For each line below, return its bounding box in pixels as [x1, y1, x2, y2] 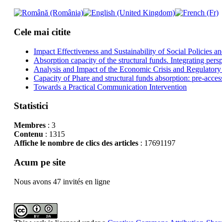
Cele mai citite [13, 27, 70, 38]
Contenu [13, 130, 43, 139]
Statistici [13, 101, 48, 111]
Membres [13, 121, 46, 130]
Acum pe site [13, 157, 65, 167]
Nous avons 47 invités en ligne [13, 177, 110, 186]
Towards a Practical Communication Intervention [33, 82, 187, 91]
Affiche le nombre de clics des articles [13, 139, 138, 148]
